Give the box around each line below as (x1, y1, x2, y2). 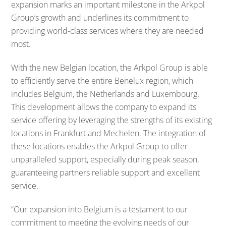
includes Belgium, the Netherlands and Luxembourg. (11, 88, 200, 100)
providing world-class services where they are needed (11, 25, 204, 37)
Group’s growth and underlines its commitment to (11, 12, 189, 24)
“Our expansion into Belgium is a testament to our (11, 204, 188, 215)
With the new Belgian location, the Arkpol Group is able (11, 62, 208, 74)
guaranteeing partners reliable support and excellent (11, 167, 200, 179)
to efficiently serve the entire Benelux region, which (11, 75, 194, 87)
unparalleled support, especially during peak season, (11, 154, 199, 165)
